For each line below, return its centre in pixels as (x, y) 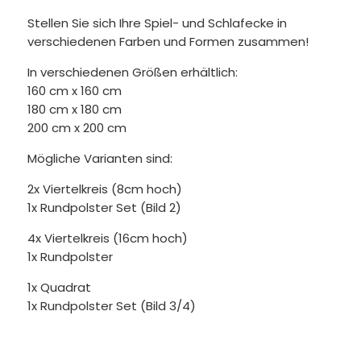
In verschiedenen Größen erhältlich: (134, 73)
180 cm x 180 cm (74, 110)
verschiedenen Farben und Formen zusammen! (168, 42)
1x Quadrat (59, 288)
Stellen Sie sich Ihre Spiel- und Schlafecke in (157, 23)
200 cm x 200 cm (77, 128)
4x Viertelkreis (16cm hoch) (107, 239)
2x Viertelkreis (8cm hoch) (104, 189)
